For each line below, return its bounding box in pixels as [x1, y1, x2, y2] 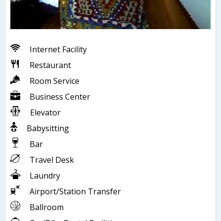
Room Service [30, 75, 79, 86]
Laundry [30, 170, 60, 181]
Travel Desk [30, 154, 74, 165]
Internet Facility [30, 43, 87, 55]
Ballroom [30, 201, 64, 213]
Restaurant [30, 59, 71, 71]
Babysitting [27, 122, 69, 134]
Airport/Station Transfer [30, 185, 121, 197]
